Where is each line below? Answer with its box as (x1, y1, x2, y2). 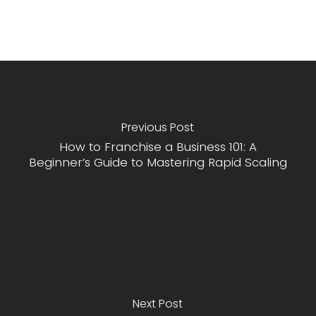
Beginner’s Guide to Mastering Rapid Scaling (28, 153, 287, 171)
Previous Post (121, 119, 195, 135)
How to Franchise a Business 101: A (59, 138, 257, 155)
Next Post (133, 295, 183, 312)
